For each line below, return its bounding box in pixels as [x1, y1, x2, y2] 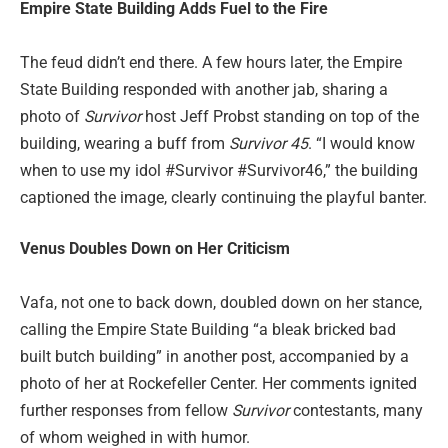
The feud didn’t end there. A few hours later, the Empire [20, 52, 402, 72]
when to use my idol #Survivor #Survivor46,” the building [20, 160, 418, 180]
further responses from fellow [20, 401, 232, 421]
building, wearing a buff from [20, 133, 229, 153]
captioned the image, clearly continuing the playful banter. [20, 187, 427, 207]
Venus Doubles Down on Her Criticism [20, 239, 290, 259]
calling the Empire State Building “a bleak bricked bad [20, 320, 396, 340]
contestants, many [289, 401, 423, 421]
